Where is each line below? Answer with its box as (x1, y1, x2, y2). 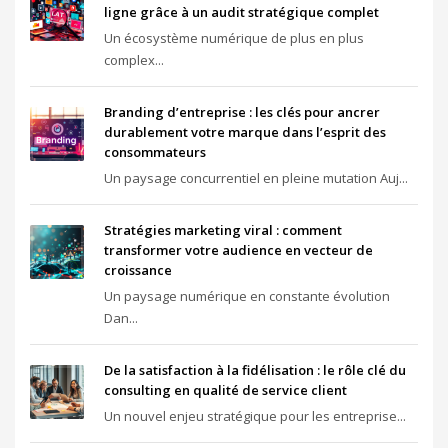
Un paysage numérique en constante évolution (104, 287, 390, 305)
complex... (104, 51, 164, 69)
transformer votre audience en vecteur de (104, 241, 373, 259)
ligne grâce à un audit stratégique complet (104, 3, 379, 21)
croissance (104, 261, 172, 279)
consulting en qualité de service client (104, 381, 347, 399)
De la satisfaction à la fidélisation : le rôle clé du (104, 361, 406, 379)
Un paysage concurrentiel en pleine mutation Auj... (104, 169, 408, 187)
